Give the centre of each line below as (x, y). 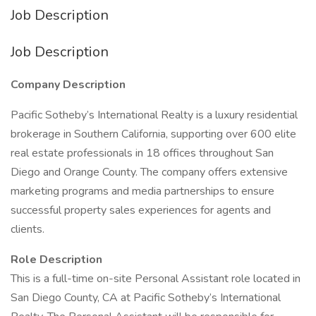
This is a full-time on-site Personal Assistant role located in (156, 279)
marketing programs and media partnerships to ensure (142, 191)
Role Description (56, 260)
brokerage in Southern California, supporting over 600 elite (153, 134)
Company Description (68, 85)
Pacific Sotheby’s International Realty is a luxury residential (154, 115)
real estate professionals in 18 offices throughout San (142, 153)
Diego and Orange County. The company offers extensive (149, 172)
